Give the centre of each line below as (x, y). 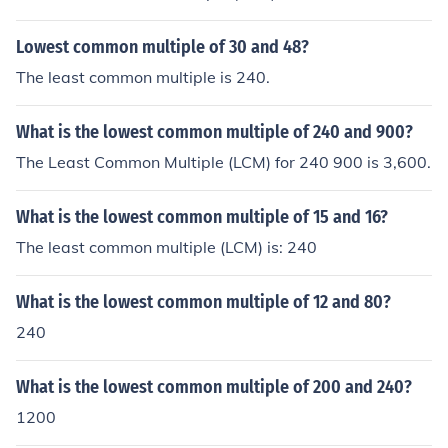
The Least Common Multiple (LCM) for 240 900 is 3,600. (223, 162)
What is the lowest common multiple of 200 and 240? (214, 387)
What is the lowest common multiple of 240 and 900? (214, 132)
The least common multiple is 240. (143, 77)
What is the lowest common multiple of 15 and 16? (202, 217)
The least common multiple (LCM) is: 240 (166, 247)
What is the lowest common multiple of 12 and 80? (203, 302)
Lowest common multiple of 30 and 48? (162, 47)
